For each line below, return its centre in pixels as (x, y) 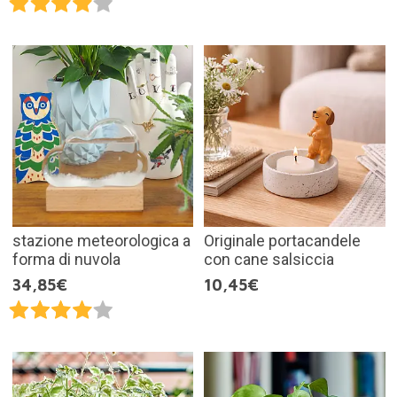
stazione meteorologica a (101, 240)
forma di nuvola (66, 259)
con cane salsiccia (269, 259)
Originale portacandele (282, 240)
